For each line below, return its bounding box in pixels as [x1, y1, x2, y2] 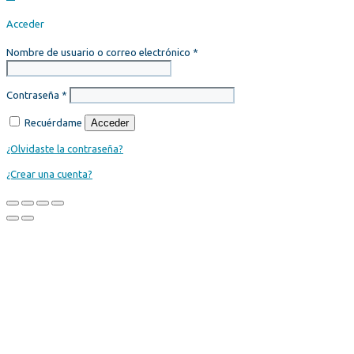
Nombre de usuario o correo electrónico [6, 47, 193, 58]
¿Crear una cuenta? [6, 168, 92, 180]
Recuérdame [24, 117, 82, 129]
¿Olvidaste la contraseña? [6, 143, 123, 155]
